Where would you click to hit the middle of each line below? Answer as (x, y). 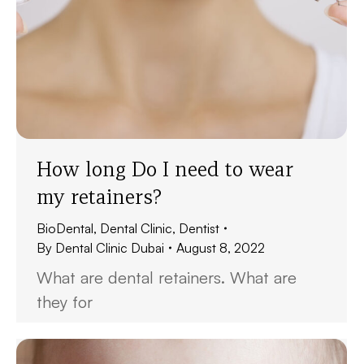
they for (65, 302)
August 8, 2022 (221, 248)
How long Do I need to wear (165, 169)
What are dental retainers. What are (167, 277)
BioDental (65, 228)
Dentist (199, 228)
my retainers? (99, 197)
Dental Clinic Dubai (110, 248)
